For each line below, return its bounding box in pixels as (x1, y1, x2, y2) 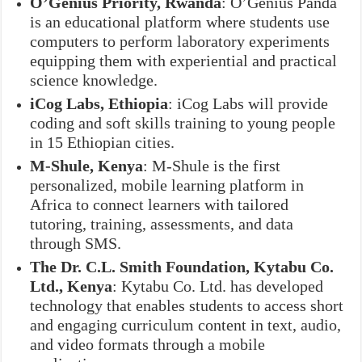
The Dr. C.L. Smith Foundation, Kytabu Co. (30, 257, 335, 276)
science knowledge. (30, 70, 158, 89)
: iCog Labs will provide (168, 94, 329, 112)
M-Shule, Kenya (30, 156, 144, 175)
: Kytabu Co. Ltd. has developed (112, 276, 324, 295)
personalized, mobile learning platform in (30, 175, 305, 194)
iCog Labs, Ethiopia (30, 94, 169, 112)
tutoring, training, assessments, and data (30, 214, 294, 233)
